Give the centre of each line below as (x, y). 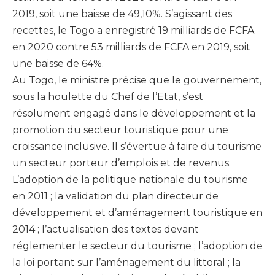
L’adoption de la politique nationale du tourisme (130, 179)
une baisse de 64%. (58, 63)
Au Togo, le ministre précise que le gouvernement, (137, 80)
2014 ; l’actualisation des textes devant (106, 229)
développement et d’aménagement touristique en (137, 212)
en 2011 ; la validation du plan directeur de (115, 196)
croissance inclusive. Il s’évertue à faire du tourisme (137, 146)
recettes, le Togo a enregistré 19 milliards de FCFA (133, 30)
